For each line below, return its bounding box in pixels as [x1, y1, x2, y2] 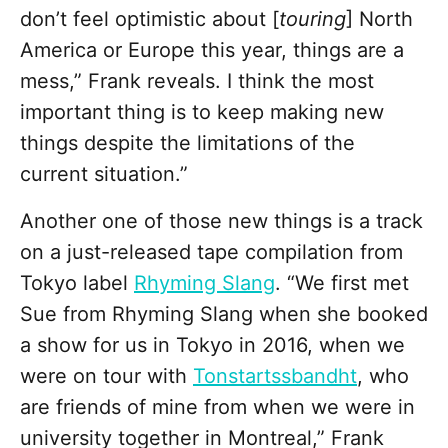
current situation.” [20, 162, 188, 187]
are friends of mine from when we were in [20, 395, 415, 420]
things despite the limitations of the [20, 131, 355, 156]
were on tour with [20, 364, 193, 389]
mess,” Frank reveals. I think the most [20, 69, 374, 94]
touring [279, 7, 346, 32]
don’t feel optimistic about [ [20, 7, 279, 32]
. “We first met [275, 271, 409, 296]
